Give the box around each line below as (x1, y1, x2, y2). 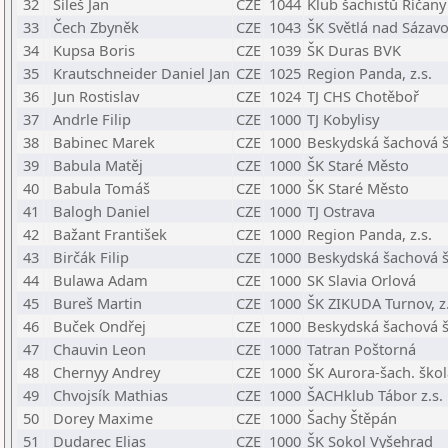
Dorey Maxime (53, 408, 153, 428)
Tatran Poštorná (307, 339, 416, 359)
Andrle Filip (53, 109, 131, 129)
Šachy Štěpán (307, 408, 397, 428)
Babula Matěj (53, 155, 143, 175)
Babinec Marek (53, 132, 155, 152)
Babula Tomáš (53, 178, 150, 198)
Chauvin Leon (53, 339, 146, 359)
